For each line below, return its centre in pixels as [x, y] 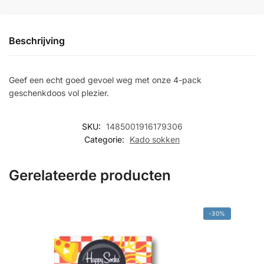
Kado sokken [155, 139]
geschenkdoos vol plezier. [59, 93]
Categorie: [105, 139]
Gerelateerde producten [90, 175]
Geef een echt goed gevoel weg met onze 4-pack [105, 80]
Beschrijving [37, 41]
